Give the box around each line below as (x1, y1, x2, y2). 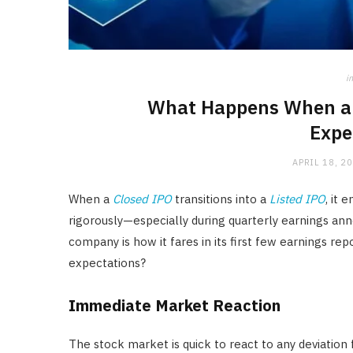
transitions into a (172, 191, 269, 207)
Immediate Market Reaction (69, 295, 281, 317)
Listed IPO (269, 191, 325, 207)
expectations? (69, 255, 146, 271)
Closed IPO (113, 191, 172, 207)
